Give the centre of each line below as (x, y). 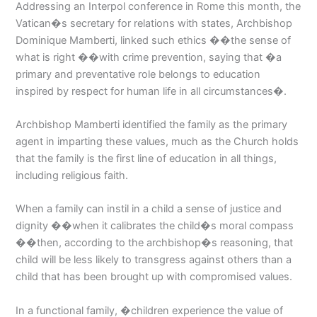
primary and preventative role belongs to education (138, 74)
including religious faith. (72, 176)
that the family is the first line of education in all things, (146, 159)
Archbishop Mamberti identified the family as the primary (152, 125)
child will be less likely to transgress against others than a (154, 260)
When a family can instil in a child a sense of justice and (149, 209)
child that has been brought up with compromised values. (154, 277)
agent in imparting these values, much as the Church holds (157, 142)
